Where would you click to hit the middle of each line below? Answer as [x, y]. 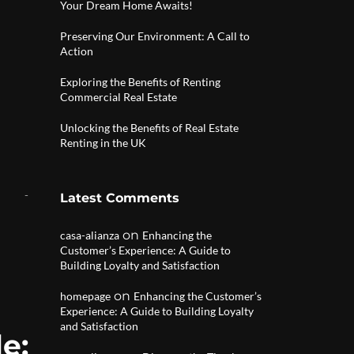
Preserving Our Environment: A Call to [155, 36]
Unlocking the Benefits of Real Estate [149, 128]
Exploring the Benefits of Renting [140, 82]
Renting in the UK [103, 143]
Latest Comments [120, 198]
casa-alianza [90, 235]
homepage [85, 296]
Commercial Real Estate [119, 97]
